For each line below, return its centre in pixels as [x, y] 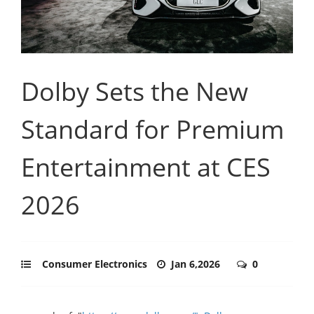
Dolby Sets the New [135, 91]
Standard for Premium [152, 129]
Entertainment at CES [146, 167]
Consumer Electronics [95, 264]
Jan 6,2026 [197, 264]
